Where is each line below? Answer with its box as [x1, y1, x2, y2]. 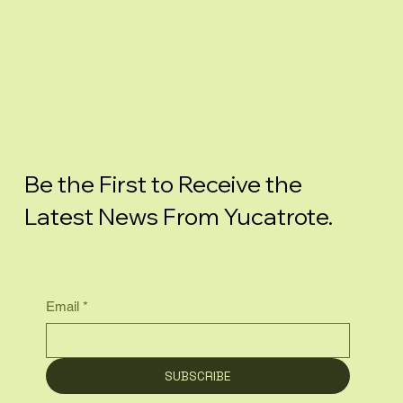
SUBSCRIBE [164, 368, 231, 385]
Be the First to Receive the [23, 168, 302, 199]
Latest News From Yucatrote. [23, 201, 337, 231]
